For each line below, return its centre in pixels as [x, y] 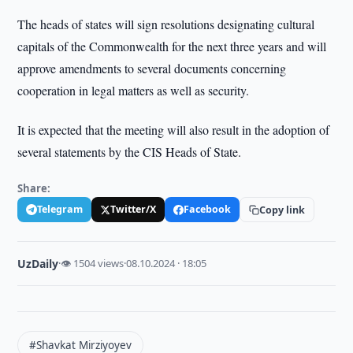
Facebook [208, 209]
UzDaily [38, 264]
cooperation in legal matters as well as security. [134, 90]
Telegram [60, 209]
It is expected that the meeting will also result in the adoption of [174, 130]
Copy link [282, 210]
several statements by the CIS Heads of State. [130, 152]
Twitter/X [134, 209]
